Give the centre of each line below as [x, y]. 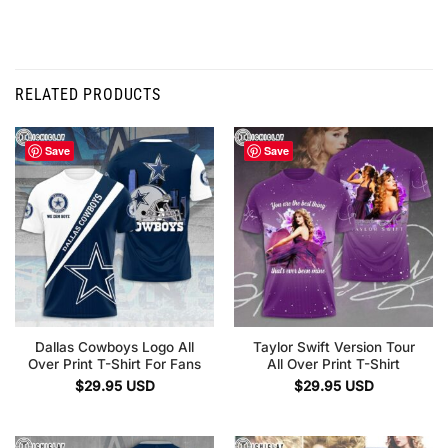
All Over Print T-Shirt [333, 363]
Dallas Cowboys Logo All [114, 346]
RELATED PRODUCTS [88, 95]
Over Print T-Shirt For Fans [114, 363]
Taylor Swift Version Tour [333, 346]
